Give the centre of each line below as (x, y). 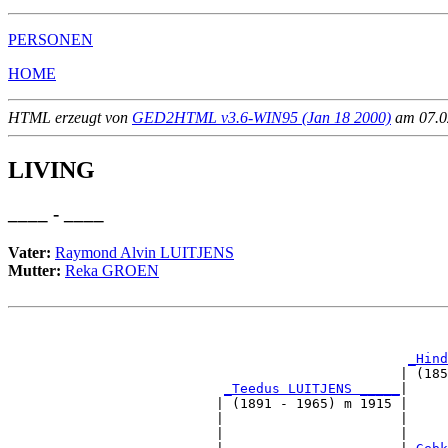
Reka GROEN (112, 271)
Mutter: (36, 271)
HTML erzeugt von (70, 117)
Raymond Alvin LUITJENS (144, 253)
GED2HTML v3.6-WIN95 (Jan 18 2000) (261, 117)
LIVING (51, 169)
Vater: (31, 253)
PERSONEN (50, 39)
